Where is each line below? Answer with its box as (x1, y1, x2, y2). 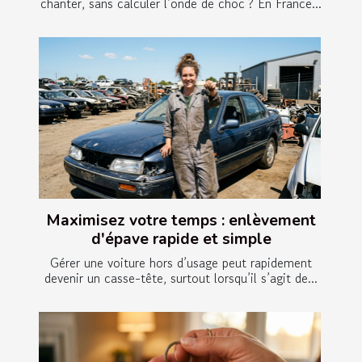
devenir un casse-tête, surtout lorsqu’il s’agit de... (44, 267, 318, 288)
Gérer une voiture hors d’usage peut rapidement (50, 252, 312, 272)
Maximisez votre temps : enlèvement (46, 209, 316, 231)
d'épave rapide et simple (90, 228, 271, 250)
